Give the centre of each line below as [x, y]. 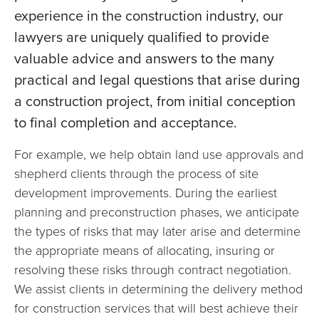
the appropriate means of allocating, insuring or [145, 250]
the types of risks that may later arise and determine [157, 231]
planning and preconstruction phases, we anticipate [157, 211]
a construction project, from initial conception [155, 101]
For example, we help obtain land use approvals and [159, 154]
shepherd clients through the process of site [136, 173]
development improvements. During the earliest [146, 192]
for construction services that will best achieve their [156, 308]
